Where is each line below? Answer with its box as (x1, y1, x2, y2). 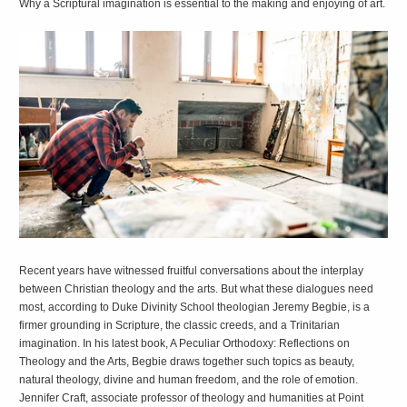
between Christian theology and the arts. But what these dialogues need (19, 283, 374, 296)
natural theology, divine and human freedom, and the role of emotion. (19, 373, 359, 387)
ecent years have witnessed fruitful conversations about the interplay (27, 264, 364, 278)
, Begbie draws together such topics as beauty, (126, 355, 355, 369)
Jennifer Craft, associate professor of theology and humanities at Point (19, 392, 364, 405)
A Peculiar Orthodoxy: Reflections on (170, 337, 351, 351)
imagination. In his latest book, (19, 337, 171, 351)
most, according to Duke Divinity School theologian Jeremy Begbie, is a (19, 301, 371, 314)
